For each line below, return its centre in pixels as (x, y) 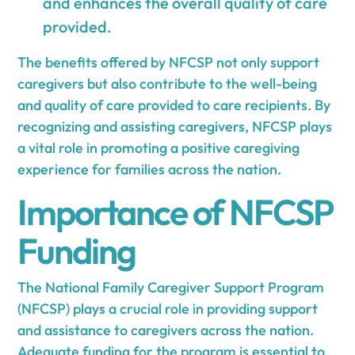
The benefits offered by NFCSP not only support (169, 62)
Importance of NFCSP (176, 212)
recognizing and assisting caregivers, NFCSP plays (175, 126)
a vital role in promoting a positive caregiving (159, 147)
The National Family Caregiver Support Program (171, 287)
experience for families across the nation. (150, 169)
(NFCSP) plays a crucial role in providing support (168, 308)
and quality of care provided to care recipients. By (174, 105)
